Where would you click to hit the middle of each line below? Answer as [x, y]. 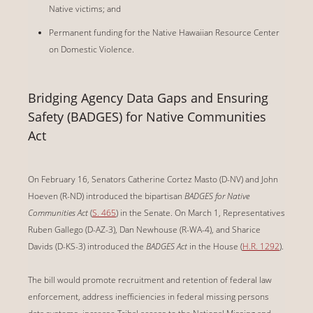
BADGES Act [167, 246]
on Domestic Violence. [92, 49]
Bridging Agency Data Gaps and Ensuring [148, 97]
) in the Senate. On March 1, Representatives [201, 212]
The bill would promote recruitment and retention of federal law [150, 279]
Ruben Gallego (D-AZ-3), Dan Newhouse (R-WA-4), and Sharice [144, 229]
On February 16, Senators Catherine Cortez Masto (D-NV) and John [153, 179]
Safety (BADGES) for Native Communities [147, 116]
